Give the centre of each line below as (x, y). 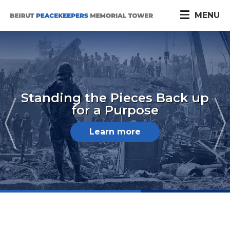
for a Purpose (115, 110)
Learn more (115, 131)
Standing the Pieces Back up (115, 98)
